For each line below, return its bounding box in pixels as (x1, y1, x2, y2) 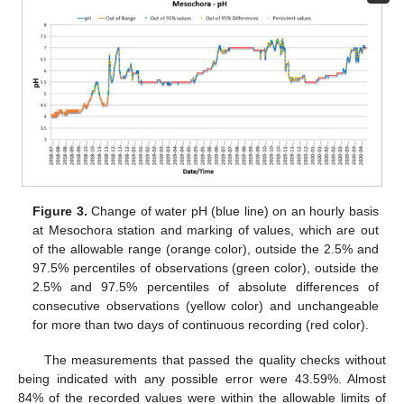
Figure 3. (32, 204, 87, 219)
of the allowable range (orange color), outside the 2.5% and (32, 242, 379, 257)
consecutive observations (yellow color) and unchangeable (32, 298, 379, 314)
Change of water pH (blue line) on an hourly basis (87, 204, 379, 219)
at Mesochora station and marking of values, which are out (32, 223, 379, 238)
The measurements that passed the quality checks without (43, 352, 386, 367)
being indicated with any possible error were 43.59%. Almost (18, 371, 386, 386)
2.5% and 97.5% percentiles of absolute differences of (32, 280, 379, 295)
